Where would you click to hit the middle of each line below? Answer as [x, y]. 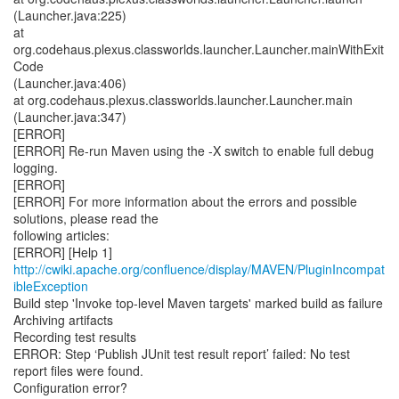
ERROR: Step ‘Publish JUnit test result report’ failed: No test [182, 354]
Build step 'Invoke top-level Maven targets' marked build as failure [198, 303]
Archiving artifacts [63, 320]
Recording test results [75, 337]
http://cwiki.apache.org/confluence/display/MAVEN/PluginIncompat [199, 269]
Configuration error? [70, 387]
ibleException [51, 286]
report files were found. [78, 370]
